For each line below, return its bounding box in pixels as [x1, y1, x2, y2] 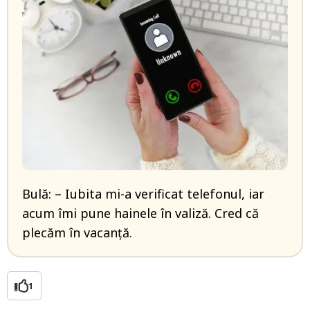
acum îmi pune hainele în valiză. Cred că [22, 205, 259, 221]
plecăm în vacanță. [22, 224, 132, 241]
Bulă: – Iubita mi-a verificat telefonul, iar [22, 185, 264, 202]
